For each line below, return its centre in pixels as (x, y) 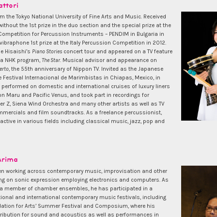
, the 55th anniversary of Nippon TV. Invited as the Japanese (86, 69)
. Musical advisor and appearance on (108, 60)
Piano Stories (47, 52)
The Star (51, 60)
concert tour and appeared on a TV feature (117, 52)
